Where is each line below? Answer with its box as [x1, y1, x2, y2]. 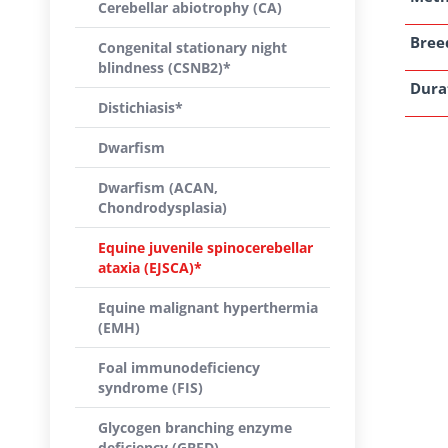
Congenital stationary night [98, 38, 287, 57]
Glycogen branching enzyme [98, 418, 292, 437]
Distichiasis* [98, 98, 183, 117]
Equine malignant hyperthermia [98, 298, 318, 317]
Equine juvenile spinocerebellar [98, 238, 313, 257]
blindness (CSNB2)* [98, 58, 231, 77]
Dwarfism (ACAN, [98, 178, 218, 197]
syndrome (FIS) [98, 378, 203, 397]
